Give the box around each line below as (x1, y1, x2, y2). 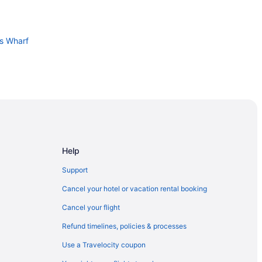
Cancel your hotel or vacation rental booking (62, 184, 207, 193)
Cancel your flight (62, 202, 120, 212)
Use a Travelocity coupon (62, 240, 146, 249)
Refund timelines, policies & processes (62, 221, 187, 230)
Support (62, 165, 88, 174)
